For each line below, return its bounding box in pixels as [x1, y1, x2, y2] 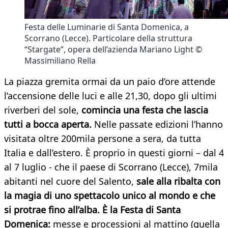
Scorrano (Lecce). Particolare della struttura [24, 33, 192, 44]
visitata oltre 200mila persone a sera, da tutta [4, 132, 201, 145]
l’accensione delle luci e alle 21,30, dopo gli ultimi [4, 90, 217, 102]
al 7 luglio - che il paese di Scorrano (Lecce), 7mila [4, 161, 218, 174]
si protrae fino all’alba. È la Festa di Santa [4, 204, 181, 216]
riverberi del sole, [4, 104, 81, 117]
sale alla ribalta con [134, 175, 220, 188]
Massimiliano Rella [24, 55, 96, 67]
